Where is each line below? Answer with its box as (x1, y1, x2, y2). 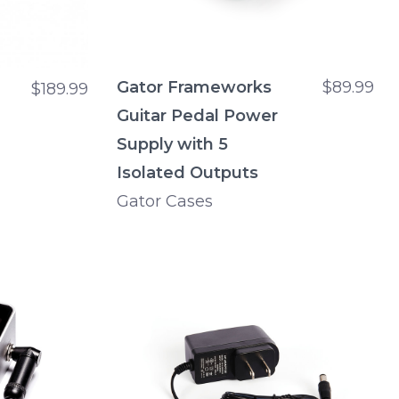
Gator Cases (117, 191, 213, 212)
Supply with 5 (117, 134, 228, 155)
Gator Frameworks (117, 77, 272, 98)
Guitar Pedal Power (117, 106, 278, 126)
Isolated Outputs (117, 163, 258, 183)
